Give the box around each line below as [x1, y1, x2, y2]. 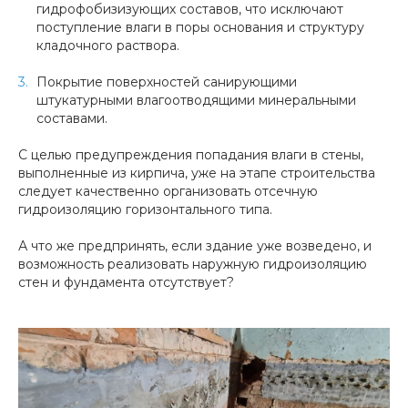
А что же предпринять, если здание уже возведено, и [18, 238, 372, 255]
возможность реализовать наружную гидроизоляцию [18, 256, 367, 273]
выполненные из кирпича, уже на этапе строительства [18, 165, 375, 182]
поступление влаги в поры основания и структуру [36, 19, 364, 36]
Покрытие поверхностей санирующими [36, 74, 297, 91]
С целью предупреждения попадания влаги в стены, [18, 147, 363, 164]
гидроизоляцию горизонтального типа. [18, 201, 272, 219]
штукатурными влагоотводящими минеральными [36, 92, 356, 109]
